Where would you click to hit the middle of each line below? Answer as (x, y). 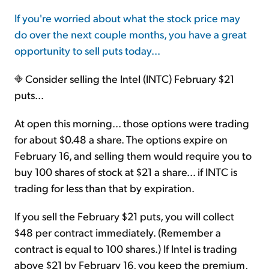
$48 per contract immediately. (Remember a (118, 232)
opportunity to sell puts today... (87, 50)
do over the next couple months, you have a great (131, 34)
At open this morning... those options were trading (132, 123)
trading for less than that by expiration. (104, 188)
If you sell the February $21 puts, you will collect (124, 216)
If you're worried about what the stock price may (127, 18)
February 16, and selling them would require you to (133, 156)
